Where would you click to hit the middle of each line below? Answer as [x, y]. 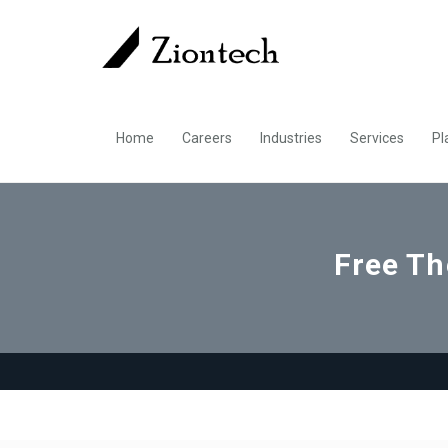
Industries [291, 138]
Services [377, 138]
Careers [207, 138]
